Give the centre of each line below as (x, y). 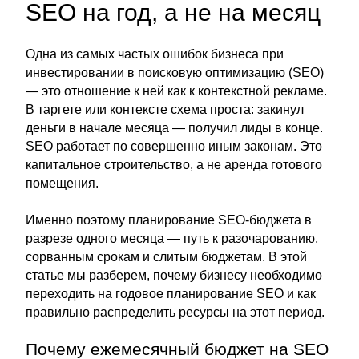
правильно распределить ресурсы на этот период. (175, 312)
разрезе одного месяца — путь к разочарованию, (172, 238)
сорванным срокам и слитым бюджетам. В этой (166, 257)
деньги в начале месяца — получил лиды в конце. (174, 128)
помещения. (62, 183)
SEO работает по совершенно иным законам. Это (174, 146)
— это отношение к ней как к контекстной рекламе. (176, 91)
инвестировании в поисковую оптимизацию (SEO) (175, 73)
